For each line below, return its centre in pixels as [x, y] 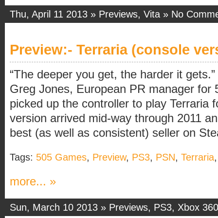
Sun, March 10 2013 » [59, 207]
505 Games [61, 157]
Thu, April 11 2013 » [54, 14]
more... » [33, 181]
